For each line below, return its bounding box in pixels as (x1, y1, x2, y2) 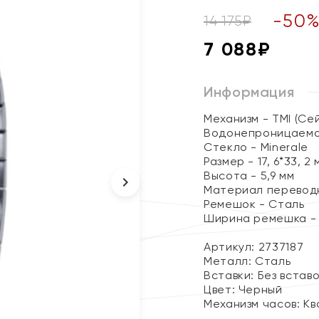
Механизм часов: (204, 297, 304, 310)
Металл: (204, 254, 256, 268)
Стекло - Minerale (204, 140, 308, 154)
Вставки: (204, 268, 258, 282)
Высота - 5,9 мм (204, 169, 295, 182)
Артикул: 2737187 (204, 240, 304, 253)
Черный (238, 283, 283, 296)
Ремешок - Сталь (204, 197, 305, 211)
